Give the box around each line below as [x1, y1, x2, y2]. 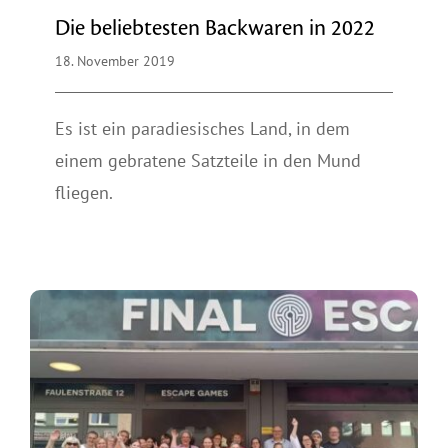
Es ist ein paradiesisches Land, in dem [55, 117, 350, 141]
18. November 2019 [55, 52, 175, 71]
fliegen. [55, 181, 113, 205]
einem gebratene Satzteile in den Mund [55, 149, 361, 173]
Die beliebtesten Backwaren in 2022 [55, 17, 375, 41]
